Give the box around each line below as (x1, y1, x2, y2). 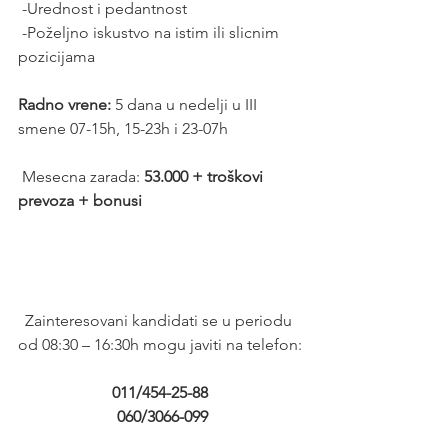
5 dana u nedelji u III (111, 94, 261, 114)
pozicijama (18, 46, 103, 66)
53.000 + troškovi (144, 166, 267, 186)
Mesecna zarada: (22, 166, 144, 186)
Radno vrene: (18, 94, 111, 114)
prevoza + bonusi (18, 190, 146, 210)
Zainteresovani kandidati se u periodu (24, 310, 296, 330)
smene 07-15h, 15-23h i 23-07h (18, 118, 228, 138)
